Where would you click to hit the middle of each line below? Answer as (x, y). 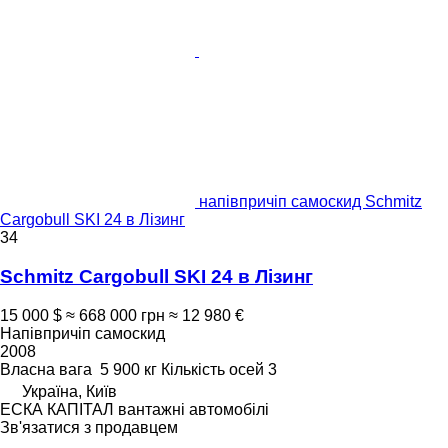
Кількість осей (212, 369)
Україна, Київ (69, 391)
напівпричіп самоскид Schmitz (310, 202)
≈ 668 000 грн (115, 315)
